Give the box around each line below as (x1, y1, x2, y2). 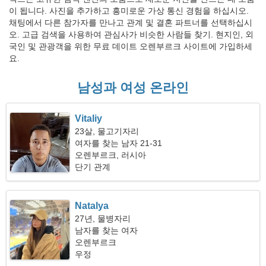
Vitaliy (75, 113, 103, 123)
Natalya (75, 201, 109, 211)
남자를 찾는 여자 (75, 226, 138, 235)
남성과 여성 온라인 (77, 80, 189, 95)
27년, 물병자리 (75, 214, 131, 223)
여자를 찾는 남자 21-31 (75, 138, 163, 148)
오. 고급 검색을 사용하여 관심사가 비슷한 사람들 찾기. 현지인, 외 (9, 30, 254, 39)
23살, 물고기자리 (75, 126, 140, 136)
